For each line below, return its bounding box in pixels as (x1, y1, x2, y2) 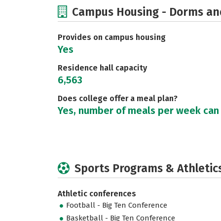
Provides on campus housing (58, 33, 166, 42)
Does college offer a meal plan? (58, 94, 178, 103)
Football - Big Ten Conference (66, 201, 168, 210)
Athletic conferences (58, 189, 136, 198)
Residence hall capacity (58, 63, 147, 73)
